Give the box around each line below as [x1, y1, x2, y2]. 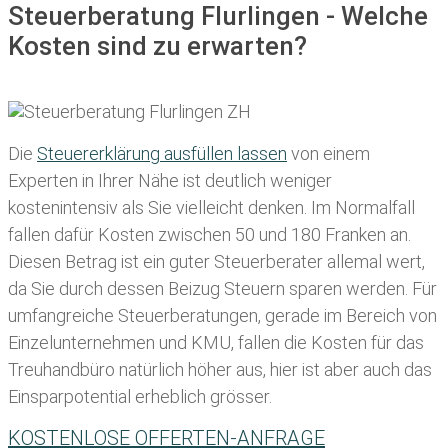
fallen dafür [8, 223, 94, 245]
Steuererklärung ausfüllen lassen [37, 142, 287, 164]
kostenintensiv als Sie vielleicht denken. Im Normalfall [8, 196, 415, 218]
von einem [287, 142, 370, 164]
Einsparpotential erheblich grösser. [8, 385, 272, 407]
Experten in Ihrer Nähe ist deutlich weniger [8, 169, 332, 191]
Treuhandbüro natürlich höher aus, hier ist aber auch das [8, 358, 432, 380]
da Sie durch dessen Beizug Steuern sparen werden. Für [8, 277, 437, 299]
